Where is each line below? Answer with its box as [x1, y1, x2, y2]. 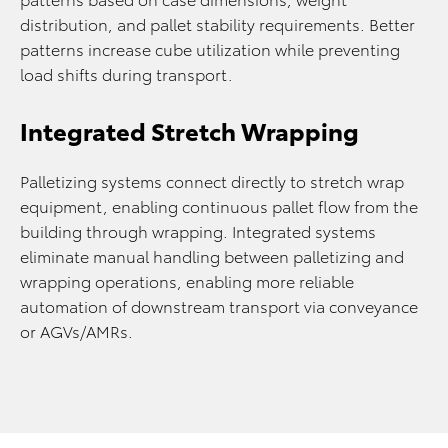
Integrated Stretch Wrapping [20, 112, 359, 147]
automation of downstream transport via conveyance [20, 293, 418, 317]
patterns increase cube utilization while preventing [20, 36, 400, 60]
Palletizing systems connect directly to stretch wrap [20, 168, 404, 192]
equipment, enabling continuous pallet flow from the [20, 193, 418, 217]
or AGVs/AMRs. [20, 318, 133, 342]
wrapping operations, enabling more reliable [20, 268, 354, 292]
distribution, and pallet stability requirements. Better [20, 11, 415, 35]
